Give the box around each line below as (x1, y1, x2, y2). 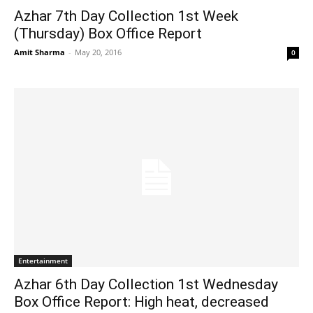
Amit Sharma (14, 47, 65, 58)
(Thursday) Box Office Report (14, 25, 202, 43)
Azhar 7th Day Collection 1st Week (14, 8, 238, 25)
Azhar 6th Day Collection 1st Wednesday (14, 275, 278, 293)
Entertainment (18, 255, 68, 265)
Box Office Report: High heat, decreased (14, 293, 269, 310)
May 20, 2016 (75, 47, 122, 58)
